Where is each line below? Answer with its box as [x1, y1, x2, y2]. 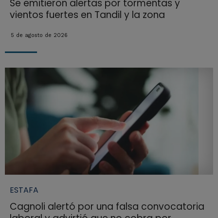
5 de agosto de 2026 [10, 32, 68, 39]
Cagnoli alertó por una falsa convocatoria [9, 200, 204, 213]
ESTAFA [9, 184, 38, 196]
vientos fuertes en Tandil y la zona [9, 8, 165, 22]
